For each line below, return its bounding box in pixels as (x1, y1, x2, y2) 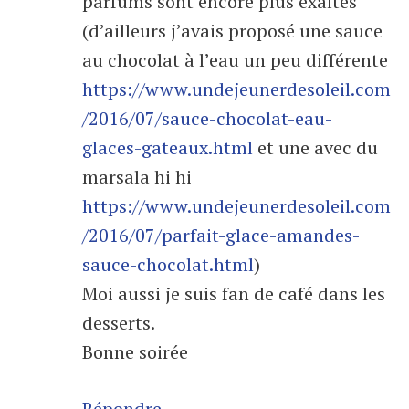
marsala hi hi (82, 164, 192, 190)
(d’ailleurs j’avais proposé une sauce (82, 18, 383, 44)
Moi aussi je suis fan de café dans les (82, 281, 385, 307)
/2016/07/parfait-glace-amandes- (82, 223, 360, 248)
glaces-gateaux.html (82, 135, 253, 161)
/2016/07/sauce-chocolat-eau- (82, 106, 332, 131)
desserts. (82, 310, 155, 336)
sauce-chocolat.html (82, 252, 254, 278)
